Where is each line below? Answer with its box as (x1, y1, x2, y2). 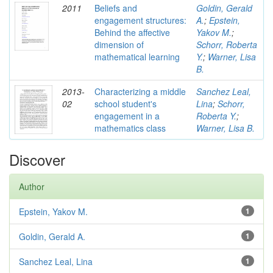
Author (19, 180, 44, 193)
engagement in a (94, 110, 160, 122)
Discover (9, 149, 65, 170)
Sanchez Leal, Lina (19, 255, 93, 268)
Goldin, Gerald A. (19, 230, 85, 243)
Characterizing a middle (94, 85, 186, 97)
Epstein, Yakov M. (19, 205, 88, 218)
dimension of (94, 38, 144, 51)
